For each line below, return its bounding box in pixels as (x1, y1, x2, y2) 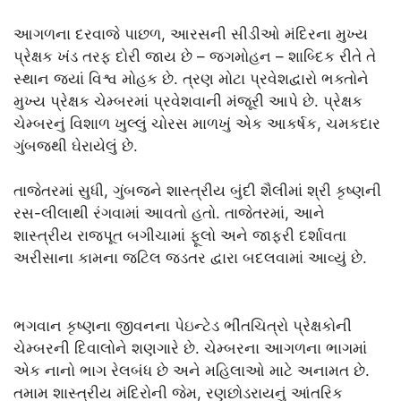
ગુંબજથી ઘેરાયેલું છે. (13, 136, 138, 155)
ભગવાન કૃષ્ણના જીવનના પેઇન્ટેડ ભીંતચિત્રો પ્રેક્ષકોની (13, 316, 352, 335)
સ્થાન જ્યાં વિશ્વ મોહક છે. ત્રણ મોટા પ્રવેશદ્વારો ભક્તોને (13, 69, 369, 88)
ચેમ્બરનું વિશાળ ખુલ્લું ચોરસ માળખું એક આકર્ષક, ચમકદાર (13, 114, 380, 132)
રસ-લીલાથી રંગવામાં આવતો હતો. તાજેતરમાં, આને (13, 204, 325, 223)
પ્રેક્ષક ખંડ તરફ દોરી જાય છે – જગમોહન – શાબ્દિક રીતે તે (13, 47, 376, 65)
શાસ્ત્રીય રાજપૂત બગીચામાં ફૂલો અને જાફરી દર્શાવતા (13, 226, 346, 245)
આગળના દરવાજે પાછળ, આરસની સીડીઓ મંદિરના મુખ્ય (13, 24, 368, 43)
